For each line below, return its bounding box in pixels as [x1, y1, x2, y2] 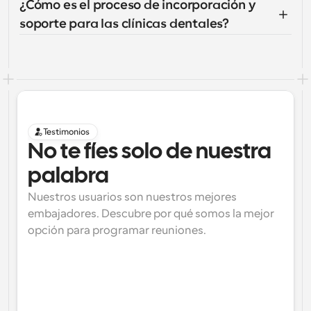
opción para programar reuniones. [28, 224, 206, 237]
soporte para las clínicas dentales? [19, 17, 229, 31]
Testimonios [43, 127, 90, 137]
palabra [28, 167, 109, 187]
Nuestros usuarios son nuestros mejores [28, 191, 237, 203]
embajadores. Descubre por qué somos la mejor [28, 208, 274, 220]
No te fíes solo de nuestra [28, 142, 271, 162]
